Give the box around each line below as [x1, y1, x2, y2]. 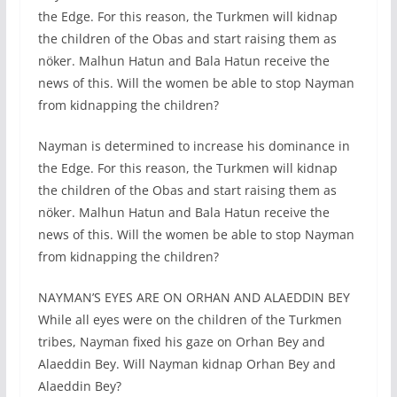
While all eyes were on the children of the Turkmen [37, 311, 342, 329]
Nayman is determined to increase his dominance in [37, 137, 350, 155]
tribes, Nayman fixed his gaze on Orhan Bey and [37, 333, 325, 351]
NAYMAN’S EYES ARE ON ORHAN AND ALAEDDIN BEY [37, 289, 350, 307]
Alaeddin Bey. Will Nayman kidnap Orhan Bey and [37, 355, 336, 373]
